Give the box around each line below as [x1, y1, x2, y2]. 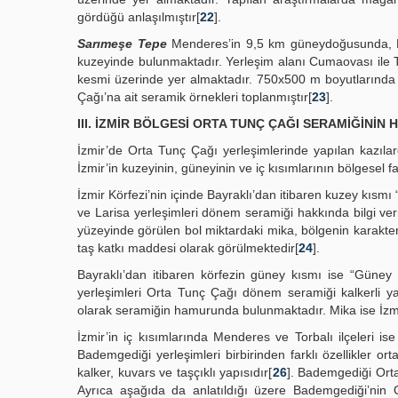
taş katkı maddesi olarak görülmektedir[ [77, 241, 298, 255]
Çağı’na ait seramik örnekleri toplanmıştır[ [77, 90, 312, 104]
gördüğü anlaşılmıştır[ [77, 10, 200, 24]
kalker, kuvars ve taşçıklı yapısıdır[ [77, 365, 273, 379]
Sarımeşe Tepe [77, 36, 167, 51]
